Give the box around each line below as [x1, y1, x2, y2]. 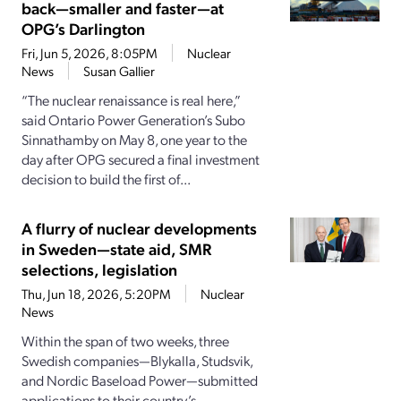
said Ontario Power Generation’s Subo [21, 110, 245, 130]
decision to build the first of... [21, 169, 191, 189]
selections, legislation [21, 259, 177, 280]
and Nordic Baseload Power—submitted [21, 371, 258, 390]
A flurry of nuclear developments [21, 218, 257, 239]
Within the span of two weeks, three [21, 331, 229, 351]
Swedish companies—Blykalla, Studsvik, [21, 351, 252, 371]
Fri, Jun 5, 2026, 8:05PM [21, 44, 158, 63]
